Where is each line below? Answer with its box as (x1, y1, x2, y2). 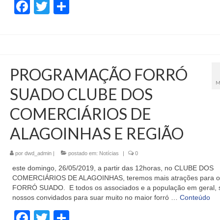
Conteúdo (179, 193, 210, 202)
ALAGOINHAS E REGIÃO (9, 124, 184, 143)
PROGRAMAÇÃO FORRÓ (9, 65, 188, 84)
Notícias (99, 150, 119, 157)
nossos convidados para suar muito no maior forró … (12, 193, 180, 202)
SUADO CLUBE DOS (9, 84, 153, 104)
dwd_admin (24, 150, 52, 157)
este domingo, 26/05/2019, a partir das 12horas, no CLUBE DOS (12, 164, 214, 172)
